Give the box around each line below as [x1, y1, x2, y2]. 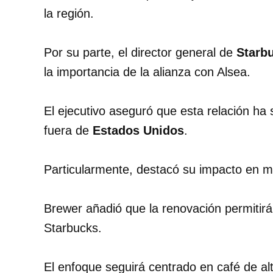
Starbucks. [44, 221, 102, 235]
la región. [44, 7, 94, 21]
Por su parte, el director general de [44, 46, 236, 60]
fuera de [44, 124, 93, 138]
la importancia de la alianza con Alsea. [44, 65, 250, 79]
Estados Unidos [93, 124, 184, 138]
